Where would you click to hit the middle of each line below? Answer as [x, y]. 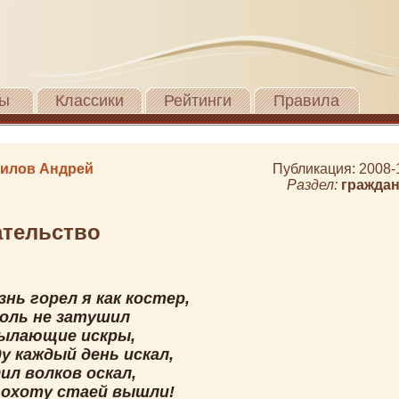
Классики [89, 101]
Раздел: [314, 185]
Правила [306, 101]
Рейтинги [198, 101]
